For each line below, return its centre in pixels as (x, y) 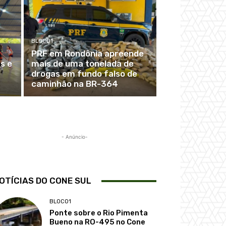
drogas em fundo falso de (84, 74)
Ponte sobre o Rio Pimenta (99, 213)
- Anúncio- (75, 137)
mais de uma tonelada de (82, 64)
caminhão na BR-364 (74, 84)
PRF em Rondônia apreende (87, 53)
